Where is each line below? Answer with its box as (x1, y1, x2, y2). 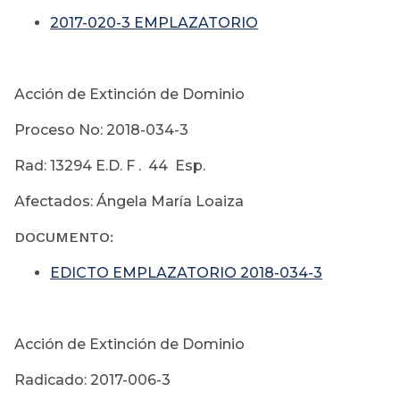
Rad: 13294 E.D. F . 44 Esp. (14, 157, 205, 175)
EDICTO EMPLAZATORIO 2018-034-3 (50, 264, 322, 282)
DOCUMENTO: (14, 229, 118, 246)
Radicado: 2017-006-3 (14, 371, 171, 389)
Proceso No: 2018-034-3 (14, 121, 188, 139)
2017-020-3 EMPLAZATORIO (50, 14, 258, 32)
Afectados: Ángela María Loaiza (14, 193, 244, 211)
